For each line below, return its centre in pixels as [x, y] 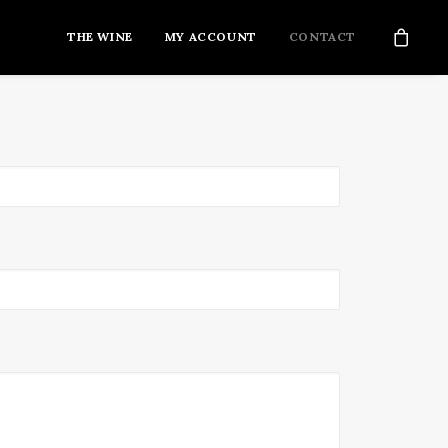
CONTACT [322, 36]
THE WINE [99, 36]
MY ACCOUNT [210, 36]
